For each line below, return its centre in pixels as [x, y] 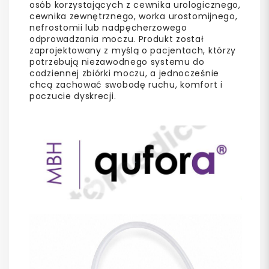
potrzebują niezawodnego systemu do [117, 62]
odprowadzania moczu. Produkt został [117, 39]
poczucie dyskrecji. [73, 96]
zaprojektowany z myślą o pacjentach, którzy [133, 50]
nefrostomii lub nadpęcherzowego [108, 27]
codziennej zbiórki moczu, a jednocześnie [124, 73]
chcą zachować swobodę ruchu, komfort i [126, 84]
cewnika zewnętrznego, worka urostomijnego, [134, 16]
